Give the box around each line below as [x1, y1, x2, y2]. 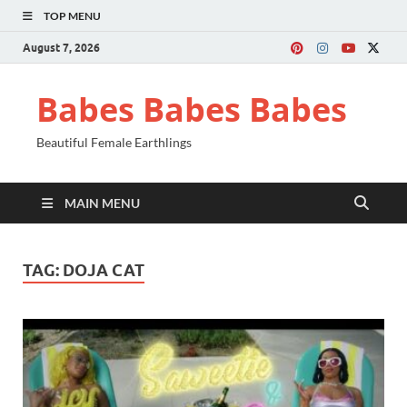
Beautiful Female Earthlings [36, 134, 192, 150]
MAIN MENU [65, 195, 140, 211]
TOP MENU [44, 9, 101, 23]
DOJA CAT [63, 261, 144, 280]
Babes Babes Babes [36, 87, 347, 132]
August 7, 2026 [23, 40, 100, 55]
